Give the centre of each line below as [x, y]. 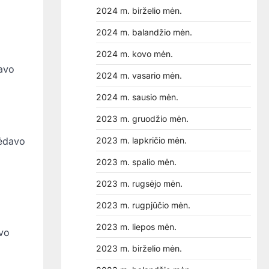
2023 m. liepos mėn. [136, 227]
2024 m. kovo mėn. [134, 54]
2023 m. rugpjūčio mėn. [143, 205]
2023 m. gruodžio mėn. [142, 119]
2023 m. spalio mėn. [136, 162]
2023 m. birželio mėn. [139, 248]
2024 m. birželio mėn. [139, 11]
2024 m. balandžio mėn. [144, 32]
